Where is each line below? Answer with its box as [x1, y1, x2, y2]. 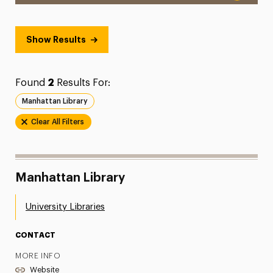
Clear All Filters [30, 118, 84, 126]
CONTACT [15, 232, 56, 239]
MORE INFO [15, 252, 61, 260]
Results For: [54, 78, 110, 88]
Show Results [26, 35, 86, 44]
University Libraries [26, 202, 105, 211]
